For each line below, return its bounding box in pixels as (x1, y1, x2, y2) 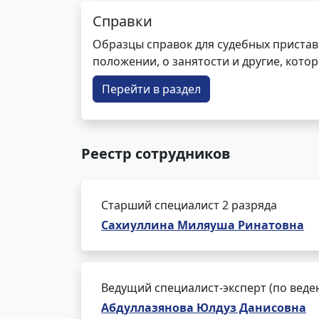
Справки (93, 11, 152, 31)
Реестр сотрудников (81, 144, 231, 163)
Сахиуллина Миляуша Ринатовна (101, 217, 304, 233)
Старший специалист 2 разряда (101, 197, 277, 213)
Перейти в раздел (102, 81, 201, 97)
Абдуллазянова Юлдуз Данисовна (101, 300, 306, 315)
